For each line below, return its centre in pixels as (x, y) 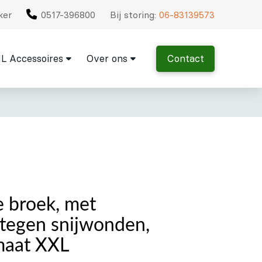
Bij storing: (135, 15)
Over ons (107, 58)
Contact (185, 58)
